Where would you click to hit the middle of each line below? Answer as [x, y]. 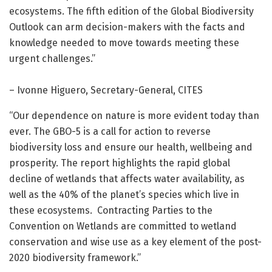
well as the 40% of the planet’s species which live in [124, 195]
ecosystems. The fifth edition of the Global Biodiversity [131, 12]
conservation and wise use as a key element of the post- [135, 242]
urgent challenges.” [52, 59]
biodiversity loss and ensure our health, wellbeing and [131, 148]
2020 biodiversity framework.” [75, 258]
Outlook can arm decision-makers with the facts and [127, 27]
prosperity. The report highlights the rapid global [120, 163]
